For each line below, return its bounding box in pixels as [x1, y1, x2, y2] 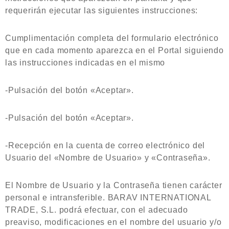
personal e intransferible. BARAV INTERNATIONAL [5, 193, 211, 202]
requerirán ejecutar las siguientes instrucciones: [5, 6, 198, 15]
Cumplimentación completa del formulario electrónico [5, 34, 219, 42]
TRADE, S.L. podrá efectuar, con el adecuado [5, 205, 188, 214]
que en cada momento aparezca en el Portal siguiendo [5, 46, 224, 55]
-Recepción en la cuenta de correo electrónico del [5, 141, 205, 150]
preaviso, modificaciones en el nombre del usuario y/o [5, 218, 222, 226]
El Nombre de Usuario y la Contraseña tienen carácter [5, 181, 222, 190]
